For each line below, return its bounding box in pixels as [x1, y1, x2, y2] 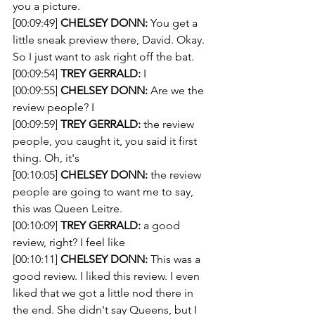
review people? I [13, 101, 97, 114]
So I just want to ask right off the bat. [13, 50, 197, 63]
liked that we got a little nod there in [13, 286, 196, 300]
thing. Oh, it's [13, 151, 79, 165]
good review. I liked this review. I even [13, 269, 202, 283]
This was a [148, 252, 203, 266]
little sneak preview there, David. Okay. [13, 33, 207, 46]
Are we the [148, 84, 207, 97]
